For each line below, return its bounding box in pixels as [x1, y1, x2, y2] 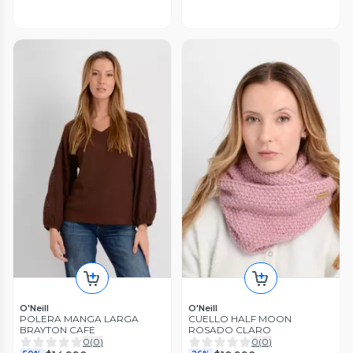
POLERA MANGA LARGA [20, 313, 139, 325]
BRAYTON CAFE [20, 324, 95, 336]
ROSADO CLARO [188, 324, 271, 336]
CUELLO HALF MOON [188, 313, 292, 325]
